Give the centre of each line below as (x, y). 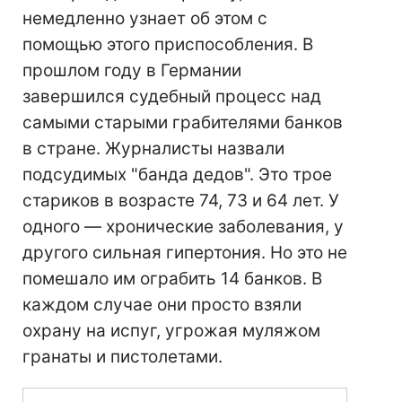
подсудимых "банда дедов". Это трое (177, 175)
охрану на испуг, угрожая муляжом (171, 331)
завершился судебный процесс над (172, 96)
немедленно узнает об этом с (145, 18)
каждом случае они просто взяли (162, 305)
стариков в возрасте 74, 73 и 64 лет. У (181, 201)
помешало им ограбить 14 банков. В (172, 279)
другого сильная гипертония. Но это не (185, 253)
